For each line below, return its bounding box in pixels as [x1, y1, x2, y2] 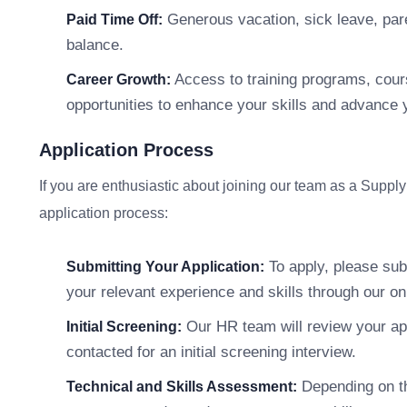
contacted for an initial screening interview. [66, 343, 356, 361]
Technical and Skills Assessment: [66, 379, 297, 394]
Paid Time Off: [66, 12, 163, 27]
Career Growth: [66, 72, 171, 87]
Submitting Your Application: [66, 259, 264, 274]
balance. [66, 36, 124, 54]
